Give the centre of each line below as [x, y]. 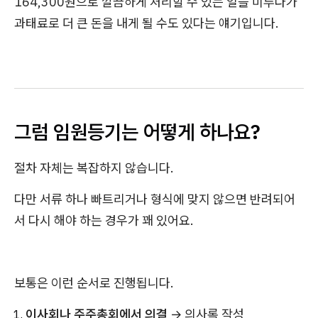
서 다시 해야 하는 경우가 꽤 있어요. [104, 220]
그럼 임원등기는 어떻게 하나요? [137, 132]
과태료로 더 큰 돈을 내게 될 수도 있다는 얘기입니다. [147, 23]
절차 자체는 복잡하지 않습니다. [94, 168]
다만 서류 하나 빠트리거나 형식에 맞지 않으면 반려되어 [155, 199]
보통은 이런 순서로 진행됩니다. [94, 283]
